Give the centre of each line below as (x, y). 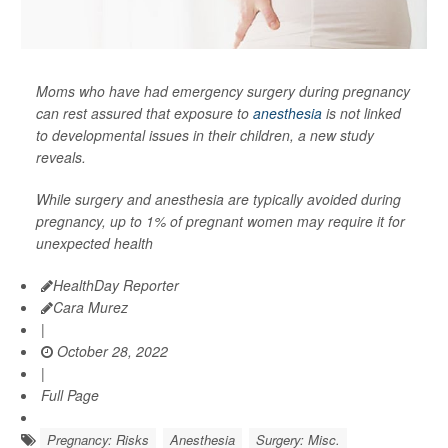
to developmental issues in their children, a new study (205, 135)
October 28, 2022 (110, 351)
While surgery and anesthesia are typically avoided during (218, 199)
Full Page (70, 395)
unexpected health (94, 243)
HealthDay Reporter (116, 285)
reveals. (61, 157)
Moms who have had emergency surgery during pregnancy (223, 91)
